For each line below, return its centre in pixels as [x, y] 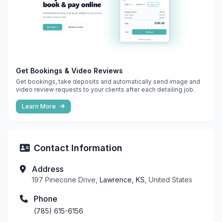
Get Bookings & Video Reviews [69, 70]
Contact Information [78, 148]
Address [48, 169]
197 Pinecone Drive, [66, 179]
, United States [168, 179]
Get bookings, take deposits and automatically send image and [108, 81]
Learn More [40, 106]
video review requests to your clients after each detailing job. [105, 89]
